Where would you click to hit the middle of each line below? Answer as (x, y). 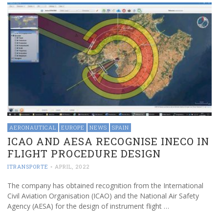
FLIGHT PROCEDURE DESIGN (84, 153)
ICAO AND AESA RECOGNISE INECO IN (108, 141)
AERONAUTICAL (33, 127)
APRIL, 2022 (72, 166)
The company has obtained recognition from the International (105, 185)
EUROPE (73, 127)
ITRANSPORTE (28, 166)
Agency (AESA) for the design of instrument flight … (88, 206)
